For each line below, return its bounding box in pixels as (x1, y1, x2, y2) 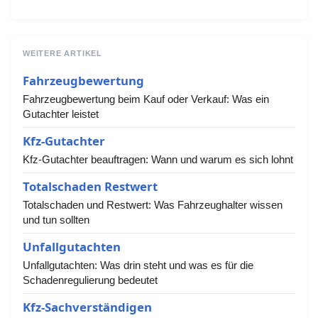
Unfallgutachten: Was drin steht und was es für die (23, 259, 253, 271)
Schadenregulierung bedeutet (23, 274, 158, 286)
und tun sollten (23, 214, 89, 226)
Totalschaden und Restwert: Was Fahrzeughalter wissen (23, 199, 283, 211)
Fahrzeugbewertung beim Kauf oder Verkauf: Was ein (23, 93, 269, 105)
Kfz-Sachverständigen (23, 299, 152, 315)
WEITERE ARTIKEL (23, 49, 102, 57)
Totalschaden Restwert (23, 178, 158, 194)
